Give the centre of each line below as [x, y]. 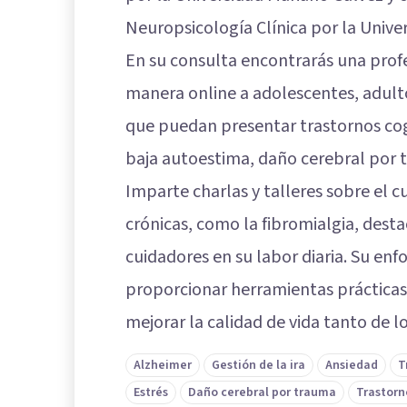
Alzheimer [163, 365]
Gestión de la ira [258, 365]
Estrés [151, 392]
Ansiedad [352, 365]
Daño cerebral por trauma [262, 392]
